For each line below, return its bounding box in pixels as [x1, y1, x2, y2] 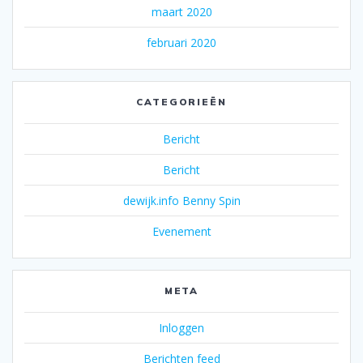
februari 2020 [147, 35, 216, 51]
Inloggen [159, 320, 204, 336]
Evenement [152, 224, 211, 240]
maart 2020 [151, 4, 212, 20]
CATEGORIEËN [135, 96, 228, 109]
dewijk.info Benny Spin [122, 193, 241, 209]
